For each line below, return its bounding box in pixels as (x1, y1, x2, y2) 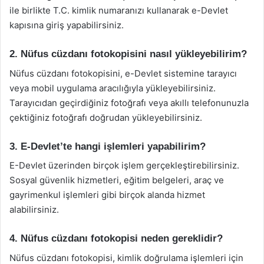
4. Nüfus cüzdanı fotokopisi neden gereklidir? (9, 233, 223, 244)
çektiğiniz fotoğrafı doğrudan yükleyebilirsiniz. (9, 111, 202, 123)
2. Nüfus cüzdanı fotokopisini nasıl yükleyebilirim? (9, 48, 247, 60)
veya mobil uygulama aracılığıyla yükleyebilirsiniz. (9, 82, 216, 94)
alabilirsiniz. (9, 204, 59, 215)
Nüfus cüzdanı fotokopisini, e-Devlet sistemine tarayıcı (9, 67, 237, 79)
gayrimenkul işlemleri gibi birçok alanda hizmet (9, 189, 205, 200)
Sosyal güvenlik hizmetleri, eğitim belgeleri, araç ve (9, 174, 224, 186)
